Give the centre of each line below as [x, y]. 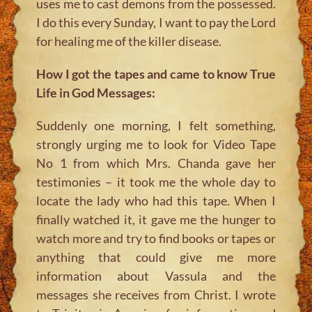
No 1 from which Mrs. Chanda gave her [156, 163]
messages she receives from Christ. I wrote [156, 294]
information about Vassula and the [156, 275]
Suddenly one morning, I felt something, [156, 125]
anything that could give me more [156, 257]
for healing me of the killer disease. [129, 41]
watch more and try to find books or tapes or [156, 238]
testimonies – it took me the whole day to [156, 181]
